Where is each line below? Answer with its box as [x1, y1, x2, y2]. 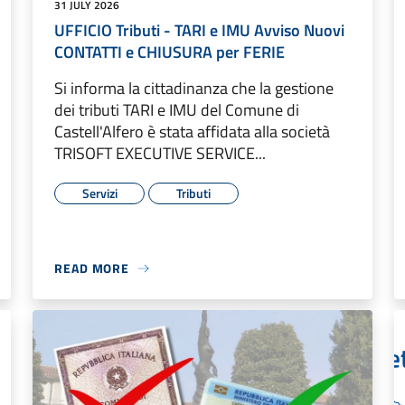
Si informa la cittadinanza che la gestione [54, 76, 334, 101]
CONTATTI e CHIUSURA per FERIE [54, 40, 285, 65]
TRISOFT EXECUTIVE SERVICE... [54, 141, 266, 166]
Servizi [81, 184, 118, 203]
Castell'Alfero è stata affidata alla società [54, 119, 330, 145]
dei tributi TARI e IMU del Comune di [54, 98, 299, 123]
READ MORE [54, 259, 130, 278]
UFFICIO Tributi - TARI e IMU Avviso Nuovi [54, 18, 344, 43]
